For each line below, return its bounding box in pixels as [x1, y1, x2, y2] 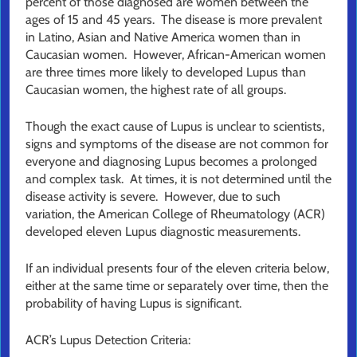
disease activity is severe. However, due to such [25, 189, 280, 205]
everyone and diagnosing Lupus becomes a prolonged [25, 154, 317, 170]
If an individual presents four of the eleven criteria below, [25, 261, 329, 277]
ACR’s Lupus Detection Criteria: [25, 332, 190, 348]
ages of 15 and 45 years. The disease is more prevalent [25, 12, 322, 28]
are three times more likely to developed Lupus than [25, 65, 306, 80]
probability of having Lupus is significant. [25, 296, 267, 312]
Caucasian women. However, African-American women [25, 47, 326, 63]
